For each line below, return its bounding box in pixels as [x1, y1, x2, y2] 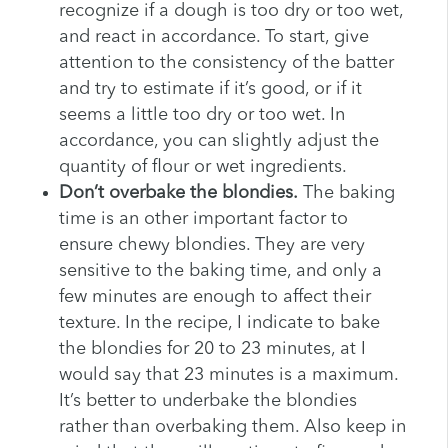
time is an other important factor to [58, 210, 348, 229]
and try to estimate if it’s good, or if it [58, 80, 362, 99]
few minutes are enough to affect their [58, 288, 371, 307]
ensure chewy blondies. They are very [58, 236, 365, 255]
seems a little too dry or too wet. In [58, 106, 345, 125]
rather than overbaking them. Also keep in [58, 418, 406, 437]
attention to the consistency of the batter [58, 54, 394, 73]
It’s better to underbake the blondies [58, 392, 357, 411]
